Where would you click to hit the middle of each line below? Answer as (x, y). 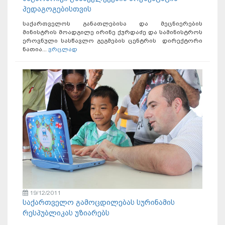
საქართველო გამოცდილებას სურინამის (99, 203)
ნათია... (35, 49)
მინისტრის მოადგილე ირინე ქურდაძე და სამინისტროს (113, 32)
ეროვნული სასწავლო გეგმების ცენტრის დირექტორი (113, 40)
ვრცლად (63, 49)
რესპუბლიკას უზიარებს (66, 213)
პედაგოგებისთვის (57, 9)
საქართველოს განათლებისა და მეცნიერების (113, 23)
